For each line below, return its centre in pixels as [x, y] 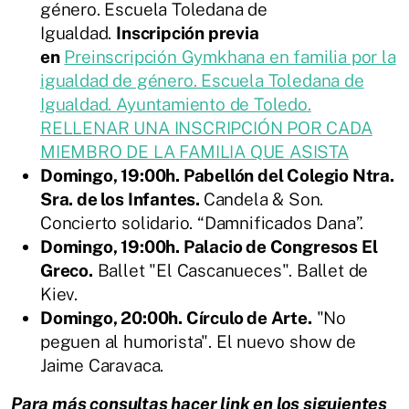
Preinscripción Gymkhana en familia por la [230, 56]
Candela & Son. [263, 199]
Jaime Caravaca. [102, 365]
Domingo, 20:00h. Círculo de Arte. [176, 317]
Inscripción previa [188, 32]
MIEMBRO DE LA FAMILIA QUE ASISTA [194, 151]
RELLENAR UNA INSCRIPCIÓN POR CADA [206, 127]
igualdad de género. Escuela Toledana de [202, 80]
